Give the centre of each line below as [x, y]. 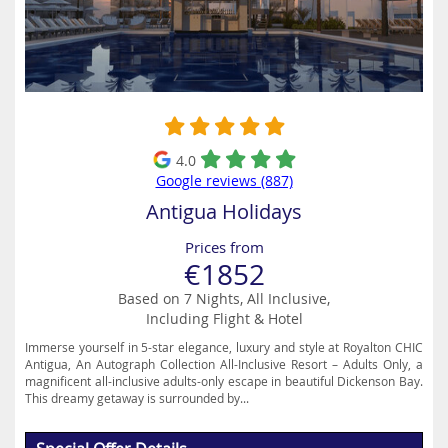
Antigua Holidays [224, 211]
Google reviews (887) [224, 180]
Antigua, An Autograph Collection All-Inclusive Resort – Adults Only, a [224, 364]
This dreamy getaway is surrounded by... [137, 398]
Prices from [224, 247]
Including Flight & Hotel [224, 318]
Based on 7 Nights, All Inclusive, [224, 298]
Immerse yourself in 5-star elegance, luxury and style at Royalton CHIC [224, 347]
